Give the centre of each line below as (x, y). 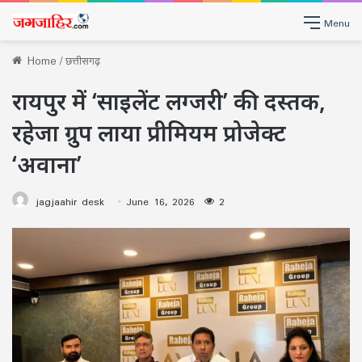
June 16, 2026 (160, 202)
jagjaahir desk (70, 202)
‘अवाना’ (47, 164)
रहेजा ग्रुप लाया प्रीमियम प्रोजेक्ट (149, 133)
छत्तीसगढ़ (83, 61)
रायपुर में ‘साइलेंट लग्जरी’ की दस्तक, (169, 101)
